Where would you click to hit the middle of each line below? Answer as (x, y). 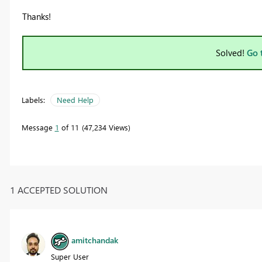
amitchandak (94, 240)
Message (38, 127)
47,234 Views (106, 127)
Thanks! (36, 17)
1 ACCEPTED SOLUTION (58, 189)
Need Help (75, 100)
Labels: (33, 100)
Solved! (231, 53)
